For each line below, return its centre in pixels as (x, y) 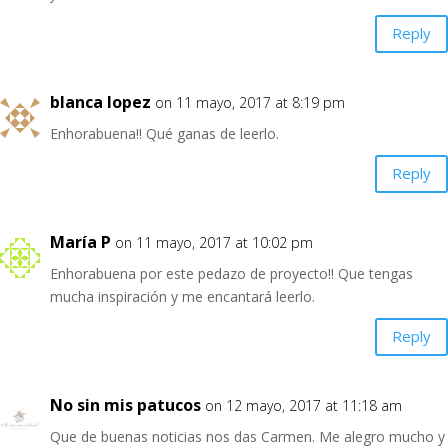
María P (80, 241)
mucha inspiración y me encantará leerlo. (182, 296)
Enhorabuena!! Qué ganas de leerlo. (164, 133)
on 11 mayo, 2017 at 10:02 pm (214, 242)
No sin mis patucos (125, 404)
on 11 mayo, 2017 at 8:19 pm (250, 102)
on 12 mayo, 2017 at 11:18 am (303, 405)
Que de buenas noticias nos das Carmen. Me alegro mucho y (247, 436)
